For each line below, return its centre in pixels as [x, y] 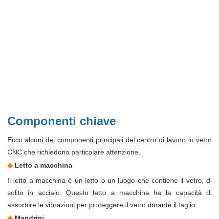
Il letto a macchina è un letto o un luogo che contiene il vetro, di [109, 181]
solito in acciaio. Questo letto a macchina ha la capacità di [109, 193]
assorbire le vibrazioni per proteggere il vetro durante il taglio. [102, 205]
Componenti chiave [62, 121]
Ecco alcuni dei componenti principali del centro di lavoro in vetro [109, 140]
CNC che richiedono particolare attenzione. [74, 152]
